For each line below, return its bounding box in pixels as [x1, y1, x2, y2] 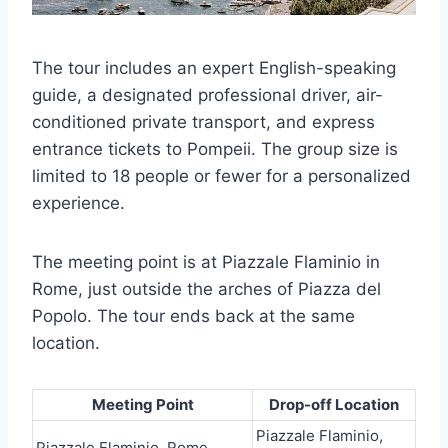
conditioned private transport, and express [32, 112, 375, 132]
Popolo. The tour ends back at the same [32, 306, 355, 326]
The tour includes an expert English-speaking [32, 58, 396, 78]
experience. [32, 193, 125, 213]
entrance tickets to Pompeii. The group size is [32, 139, 398, 159]
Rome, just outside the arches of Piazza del [32, 279, 381, 299]
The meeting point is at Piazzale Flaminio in [32, 252, 380, 272]
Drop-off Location [269, 395, 399, 414]
